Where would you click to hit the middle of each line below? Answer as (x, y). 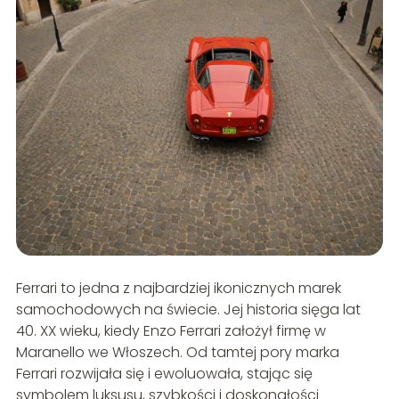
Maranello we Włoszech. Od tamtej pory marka (177, 353)
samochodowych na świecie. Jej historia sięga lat (188, 310)
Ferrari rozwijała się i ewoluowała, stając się (164, 374)
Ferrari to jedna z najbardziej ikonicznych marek (178, 289)
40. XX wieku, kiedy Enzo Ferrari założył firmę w (171, 331)
